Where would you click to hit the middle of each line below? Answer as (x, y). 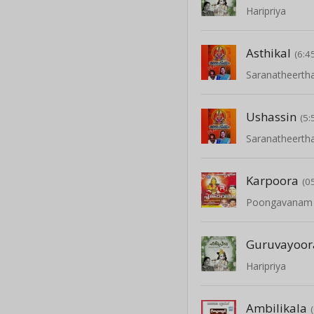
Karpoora (273, 180)
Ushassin (272, 116)
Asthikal (269, 53)
